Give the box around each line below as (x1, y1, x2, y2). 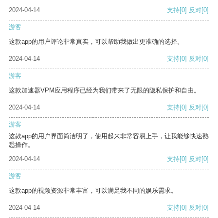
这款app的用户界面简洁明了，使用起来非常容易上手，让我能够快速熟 (9, 132, 209, 140)
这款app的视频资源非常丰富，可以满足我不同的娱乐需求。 (9, 187, 177, 195)
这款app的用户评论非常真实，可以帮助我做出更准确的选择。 (9, 38, 183, 46)
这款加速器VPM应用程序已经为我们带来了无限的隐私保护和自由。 (9, 87, 200, 94)
